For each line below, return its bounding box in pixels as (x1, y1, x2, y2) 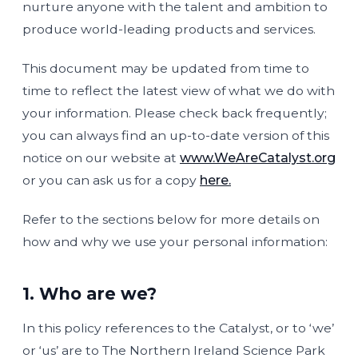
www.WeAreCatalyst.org (180, 150, 336, 165)
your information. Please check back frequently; (22, 105, 327, 121)
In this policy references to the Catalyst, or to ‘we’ (22, 320, 334, 336)
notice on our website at (22, 150, 180, 165)
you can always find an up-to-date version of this (22, 128, 329, 143)
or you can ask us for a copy (22, 173, 200, 188)
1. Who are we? (22, 284, 157, 304)
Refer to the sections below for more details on (22, 212, 320, 227)
